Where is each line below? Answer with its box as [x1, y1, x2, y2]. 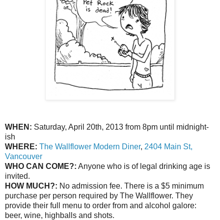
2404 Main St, [144, 142, 192, 151]
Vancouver [5, 152, 42, 161]
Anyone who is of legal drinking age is [77, 162, 210, 171]
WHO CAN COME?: [5, 162, 77, 171]
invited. [5, 172, 30, 181]
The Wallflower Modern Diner [39, 142, 140, 151]
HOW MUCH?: [5, 182, 57, 191]
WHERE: [5, 142, 39, 151]
